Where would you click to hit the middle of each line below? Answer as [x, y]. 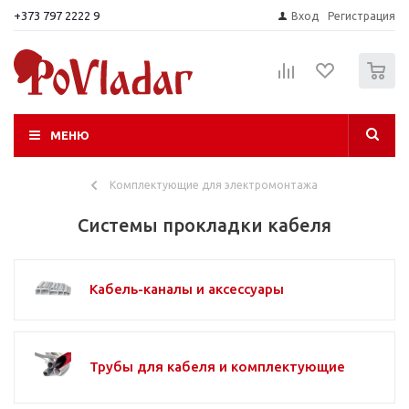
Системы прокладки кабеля [204, 225]
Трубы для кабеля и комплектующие [217, 367]
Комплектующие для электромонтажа [214, 185]
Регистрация [362, 16]
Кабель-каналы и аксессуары [187, 289]
